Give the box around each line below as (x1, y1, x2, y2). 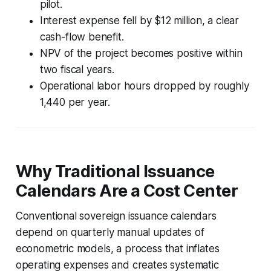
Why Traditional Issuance (15, 161, 215, 181)
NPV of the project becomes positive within (39, 47, 243, 59)
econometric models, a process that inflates (15, 242, 220, 255)
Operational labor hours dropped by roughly (39, 79, 249, 92)
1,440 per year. (39, 96, 111, 108)
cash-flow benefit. (39, 30, 124, 43)
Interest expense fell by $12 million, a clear (39, 14, 240, 27)
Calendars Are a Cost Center (15, 180, 238, 201)
